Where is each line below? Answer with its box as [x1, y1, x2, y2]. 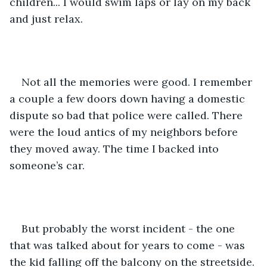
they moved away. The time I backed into [10, 141, 222, 156]
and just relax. [10, 11, 86, 26]
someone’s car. [10, 158, 88, 172]
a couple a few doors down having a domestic [10, 91, 248, 105]
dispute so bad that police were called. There [10, 108, 246, 122]
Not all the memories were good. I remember [21, 74, 255, 89]
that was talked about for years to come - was [10, 238, 248, 252]
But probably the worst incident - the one [21, 221, 238, 235]
